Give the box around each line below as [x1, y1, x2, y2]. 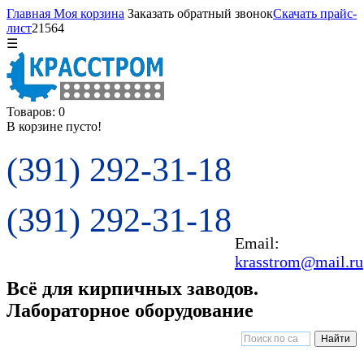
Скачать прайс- [273, 6, 357, 20]
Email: [234, 234, 279, 253]
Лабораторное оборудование [6, 299, 253, 321]
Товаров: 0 [6, 105, 65, 119]
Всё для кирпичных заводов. [6, 277, 258, 299]
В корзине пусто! [6, 119, 102, 133]
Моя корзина [50, 6, 124, 20]
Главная [6, 6, 50, 20]
